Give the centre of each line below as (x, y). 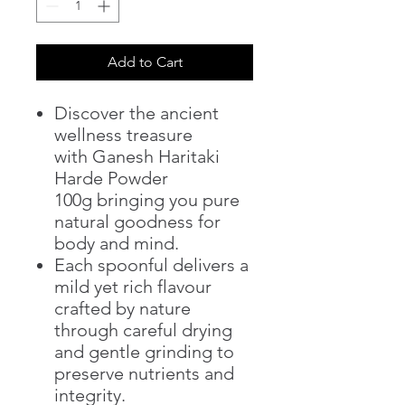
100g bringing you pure (147, 199)
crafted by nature (122, 308)
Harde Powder (111, 178)
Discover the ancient (137, 113)
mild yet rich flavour (133, 286)
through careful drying (143, 330)
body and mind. (117, 243)
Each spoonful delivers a (151, 264)
